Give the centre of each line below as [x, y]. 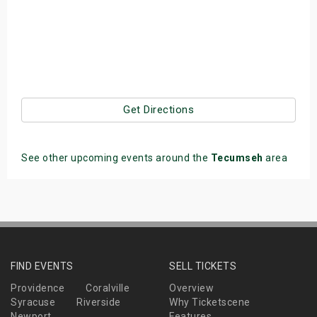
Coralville [108, 288]
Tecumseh [237, 158]
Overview [191, 288]
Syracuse [33, 302]
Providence [38, 288]
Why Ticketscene [210, 302]
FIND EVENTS [42, 266]
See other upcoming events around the [116, 158]
